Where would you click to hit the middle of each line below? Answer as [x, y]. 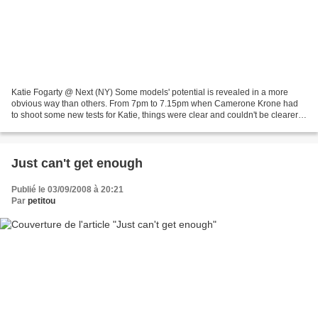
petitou [42, 201]
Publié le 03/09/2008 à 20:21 [67, 190]
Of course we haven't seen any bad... [82, 127]
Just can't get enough [77, 164]
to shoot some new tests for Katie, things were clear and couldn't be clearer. [155, 115]
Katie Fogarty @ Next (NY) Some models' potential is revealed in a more [150, 93]
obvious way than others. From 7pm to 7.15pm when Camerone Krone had [155, 104]
